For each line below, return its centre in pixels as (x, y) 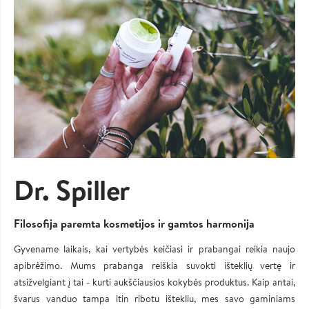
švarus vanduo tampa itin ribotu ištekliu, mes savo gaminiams (154, 299)
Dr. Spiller (72, 190)
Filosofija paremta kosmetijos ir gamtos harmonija (134, 224)
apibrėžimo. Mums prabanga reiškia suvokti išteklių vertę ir (154, 266)
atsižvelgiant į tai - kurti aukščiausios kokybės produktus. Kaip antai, (154, 282)
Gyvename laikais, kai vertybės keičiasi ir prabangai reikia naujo (154, 249)
